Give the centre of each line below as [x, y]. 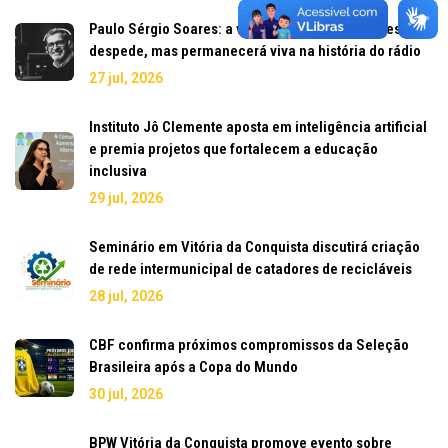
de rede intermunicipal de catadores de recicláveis [250, 268]
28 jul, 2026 [126, 295]
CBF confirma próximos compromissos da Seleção [249, 344]
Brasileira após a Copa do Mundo [193, 366]
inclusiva [118, 170]
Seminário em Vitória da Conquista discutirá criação [254, 246]
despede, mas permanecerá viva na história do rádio [255, 50]
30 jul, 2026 [126, 393]
